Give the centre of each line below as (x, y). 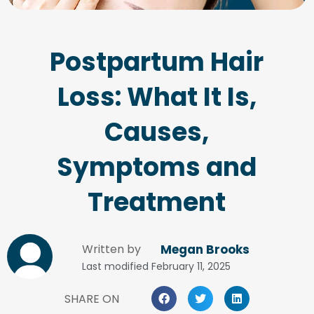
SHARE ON (91, 299)
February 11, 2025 (191, 266)
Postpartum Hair (157, 62)
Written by (111, 249)
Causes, (157, 132)
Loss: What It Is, (157, 97)
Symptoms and (157, 167)
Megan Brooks (205, 249)
